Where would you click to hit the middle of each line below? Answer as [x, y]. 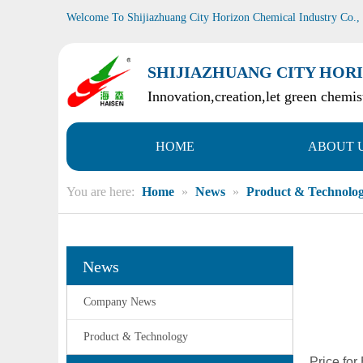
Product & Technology [136, 337]
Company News [120, 302]
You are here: [100, 192]
